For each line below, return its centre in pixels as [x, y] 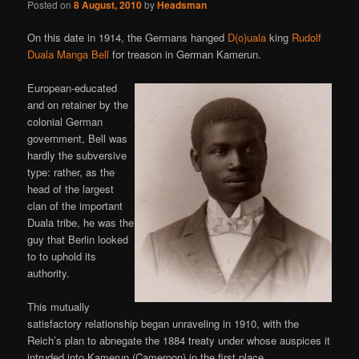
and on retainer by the [78, 105]
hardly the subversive [77, 155]
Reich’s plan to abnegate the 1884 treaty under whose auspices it [179, 341]
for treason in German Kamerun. [186, 54]
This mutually [59, 307]
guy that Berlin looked [78, 240]
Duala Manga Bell [69, 54]
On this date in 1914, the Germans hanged [128, 37]
